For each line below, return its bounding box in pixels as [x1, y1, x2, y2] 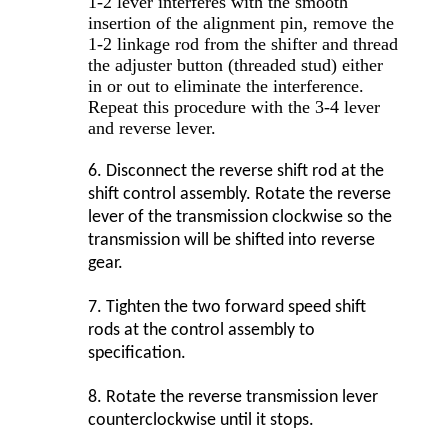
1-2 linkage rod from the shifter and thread [88, 34, 398, 55]
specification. [88, 344, 186, 364]
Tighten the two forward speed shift [102, 298, 366, 318]
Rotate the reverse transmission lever [102, 388, 378, 408]
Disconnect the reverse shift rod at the [102, 162, 384, 182]
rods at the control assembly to [88, 321, 315, 341]
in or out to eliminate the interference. [88, 76, 364, 97]
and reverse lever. [88, 118, 216, 139]
